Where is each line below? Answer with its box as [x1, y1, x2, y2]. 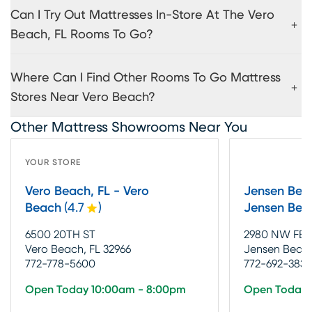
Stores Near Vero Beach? [10, 91, 155, 104]
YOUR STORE [25, 157, 81, 166]
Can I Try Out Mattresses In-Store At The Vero [10, 8, 274, 22]
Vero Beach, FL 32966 [25, 243, 131, 255]
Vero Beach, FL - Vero [25, 185, 149, 198]
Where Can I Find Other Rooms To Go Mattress [10, 71, 281, 84]
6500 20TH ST [25, 228, 95, 240]
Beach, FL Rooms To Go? [10, 28, 153, 41]
